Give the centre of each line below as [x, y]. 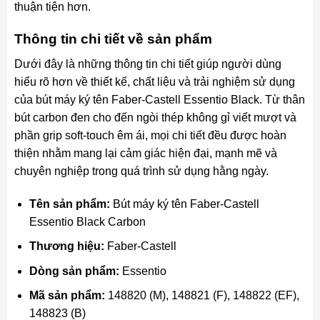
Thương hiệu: [66, 246]
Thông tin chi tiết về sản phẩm [115, 39]
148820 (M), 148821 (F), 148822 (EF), [202, 296]
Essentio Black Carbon [87, 221]
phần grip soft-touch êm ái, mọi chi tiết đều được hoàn [150, 135]
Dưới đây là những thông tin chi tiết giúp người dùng [147, 64]
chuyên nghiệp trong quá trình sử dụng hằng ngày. [141, 171]
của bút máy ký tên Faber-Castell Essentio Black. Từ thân [159, 99]
